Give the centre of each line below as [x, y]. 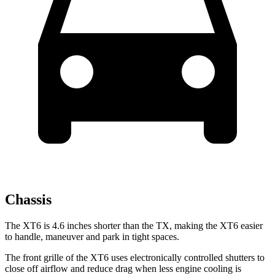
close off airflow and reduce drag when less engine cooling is [123, 269]
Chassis [28, 200]
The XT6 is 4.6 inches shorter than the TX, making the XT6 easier [134, 226]
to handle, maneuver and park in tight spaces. [92, 237]
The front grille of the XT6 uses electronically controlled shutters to [135, 258]
